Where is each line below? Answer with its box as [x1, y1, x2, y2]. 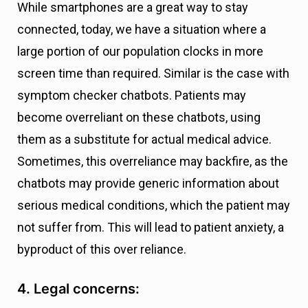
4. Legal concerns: [17, 280, 140, 298]
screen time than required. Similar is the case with [17, 66, 289, 81]
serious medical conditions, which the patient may [17, 198, 290, 213]
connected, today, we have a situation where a [17, 22, 266, 37]
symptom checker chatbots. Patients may [17, 88, 246, 103]
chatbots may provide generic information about [17, 176, 279, 191]
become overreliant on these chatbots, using [17, 110, 261, 125]
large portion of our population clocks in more [17, 44, 263, 59]
